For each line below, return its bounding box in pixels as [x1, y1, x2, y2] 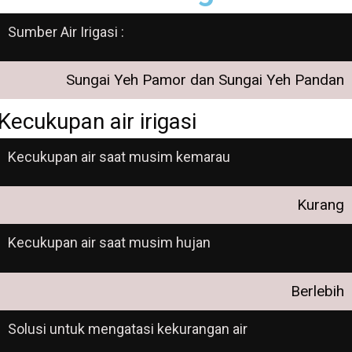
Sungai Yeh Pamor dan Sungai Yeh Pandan [66, 71, 344, 90]
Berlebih [291, 281, 344, 300]
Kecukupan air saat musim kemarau [8, 148, 230, 165]
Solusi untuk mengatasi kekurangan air [8, 320, 247, 337]
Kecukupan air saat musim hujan [8, 234, 211, 251]
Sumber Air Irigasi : [8, 24, 124, 40]
